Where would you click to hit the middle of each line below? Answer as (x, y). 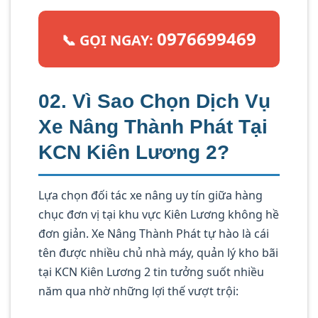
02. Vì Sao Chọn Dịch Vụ (154, 102)
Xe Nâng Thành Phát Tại (153, 127)
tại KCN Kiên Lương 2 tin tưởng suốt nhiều (151, 272)
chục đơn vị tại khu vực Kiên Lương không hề (159, 215)
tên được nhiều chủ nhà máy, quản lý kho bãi (158, 253)
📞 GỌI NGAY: (109, 40)
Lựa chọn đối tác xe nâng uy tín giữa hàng (150, 196)
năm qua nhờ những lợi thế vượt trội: (138, 291)
